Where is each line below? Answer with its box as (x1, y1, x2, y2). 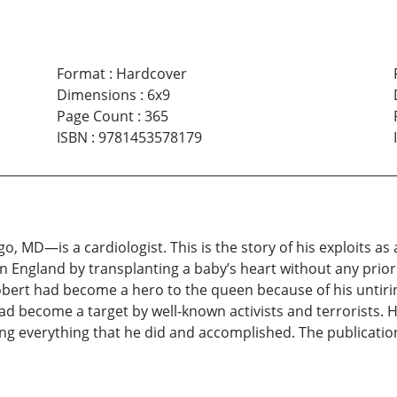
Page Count (56, 105, 134, 126)
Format (56, 63, 105, 83)
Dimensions (56, 84, 136, 105)
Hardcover (115, 63, 187, 83)
